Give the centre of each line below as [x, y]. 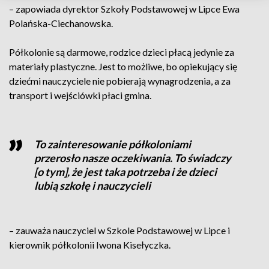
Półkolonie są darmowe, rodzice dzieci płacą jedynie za [122, 52]
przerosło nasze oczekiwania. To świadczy [132, 158]
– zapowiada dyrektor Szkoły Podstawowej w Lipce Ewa [124, 9]
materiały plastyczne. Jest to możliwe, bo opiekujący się [123, 66]
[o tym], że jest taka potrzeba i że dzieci [125, 172]
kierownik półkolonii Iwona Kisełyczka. [90, 245]
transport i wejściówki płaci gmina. [80, 95]
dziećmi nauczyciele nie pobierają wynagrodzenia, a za [120, 81]
